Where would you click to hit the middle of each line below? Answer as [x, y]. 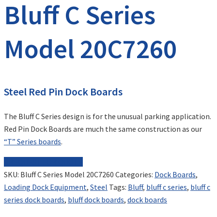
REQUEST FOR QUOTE [46, 162]
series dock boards [34, 200]
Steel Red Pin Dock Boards [63, 92]
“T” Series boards [32, 142]
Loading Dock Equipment [45, 187]
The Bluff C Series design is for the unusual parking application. [108, 116]
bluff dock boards [96, 200]
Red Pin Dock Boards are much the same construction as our [103, 129]
